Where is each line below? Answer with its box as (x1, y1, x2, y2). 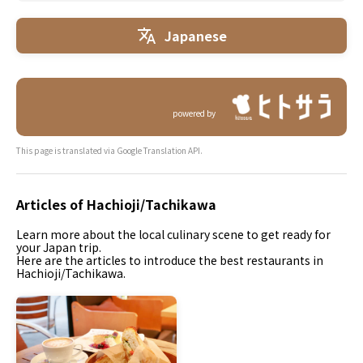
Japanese (164, 25, 227, 45)
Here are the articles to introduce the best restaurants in (16, 252, 323, 268)
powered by (172, 107, 216, 119)
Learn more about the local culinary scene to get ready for (16, 226, 331, 242)
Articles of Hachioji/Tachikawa (16, 194, 216, 214)
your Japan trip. (16, 239, 101, 255)
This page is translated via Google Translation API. (16, 144, 203, 156)
